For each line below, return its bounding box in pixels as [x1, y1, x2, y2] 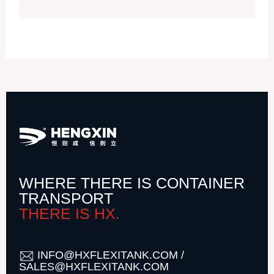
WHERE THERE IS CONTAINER [19, 174, 245, 191]
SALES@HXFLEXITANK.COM [19, 260, 169, 273]
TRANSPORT [19, 189, 114, 207]
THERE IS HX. [19, 204, 120, 222]
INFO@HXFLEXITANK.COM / [34, 249, 185, 262]
